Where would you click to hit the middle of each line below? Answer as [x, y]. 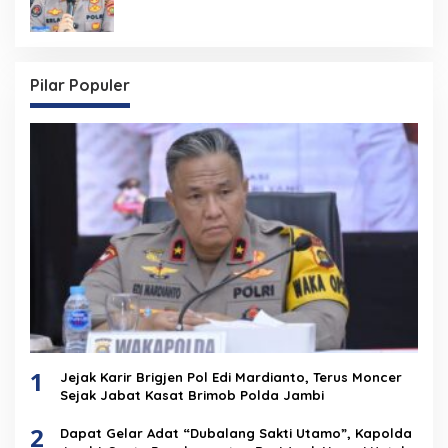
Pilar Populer [80, 84]
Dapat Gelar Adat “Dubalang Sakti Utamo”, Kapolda [236, 433]
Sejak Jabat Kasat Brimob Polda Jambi [192, 395]
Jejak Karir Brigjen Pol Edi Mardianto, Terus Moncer [231, 377]
